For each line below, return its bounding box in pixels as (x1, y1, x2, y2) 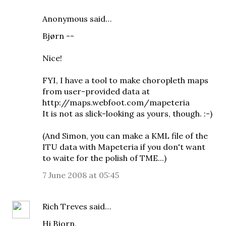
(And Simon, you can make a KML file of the (42, 131, 208, 141)
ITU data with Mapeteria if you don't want (42, 142, 205, 152)
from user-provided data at (42, 86, 150, 96)
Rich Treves (42, 201, 87, 211)
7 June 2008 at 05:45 (42, 170, 119, 180)
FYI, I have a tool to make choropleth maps (42, 75, 208, 85)
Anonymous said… (42, 14, 111, 24)
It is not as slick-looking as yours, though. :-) (42, 108, 212, 119)
